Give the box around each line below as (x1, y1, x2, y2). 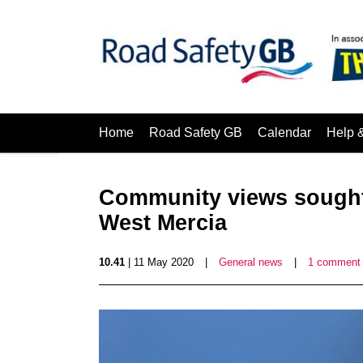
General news (219, 256, 283, 268)
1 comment (308, 256, 361, 268)
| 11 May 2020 (125, 256, 194, 268)
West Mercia (99, 211, 227, 235)
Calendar (258, 126, 311, 139)
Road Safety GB (149, 126, 242, 139)
